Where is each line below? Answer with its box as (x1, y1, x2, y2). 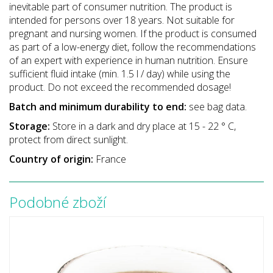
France (96, 152, 126, 166)
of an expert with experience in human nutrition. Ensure (9, 53, 248, 67)
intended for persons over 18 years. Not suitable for (9, 13, 235, 27)
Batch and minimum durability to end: (9, 99, 186, 113)
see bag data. (186, 99, 247, 113)
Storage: (9, 119, 52, 133)
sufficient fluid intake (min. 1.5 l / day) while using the (9, 66, 230, 80)
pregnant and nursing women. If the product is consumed (9, 26, 257, 40)
